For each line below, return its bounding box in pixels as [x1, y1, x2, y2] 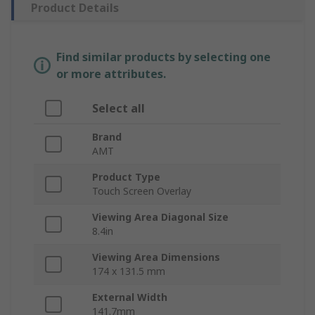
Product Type [92, 170, 160, 184]
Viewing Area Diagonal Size [92, 210, 229, 224]
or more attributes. [56, 66, 166, 82]
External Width [92, 290, 167, 304]
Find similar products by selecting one [56, 49, 271, 65]
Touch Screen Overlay [92, 184, 191, 198]
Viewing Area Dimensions [92, 250, 220, 264]
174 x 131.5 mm [92, 264, 165, 278]
